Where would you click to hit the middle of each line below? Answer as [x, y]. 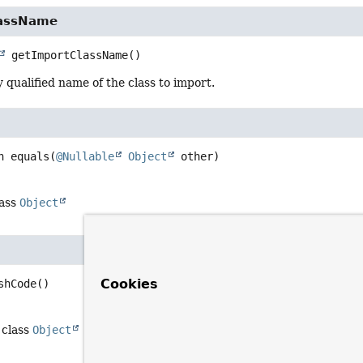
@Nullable [85, 156]
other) [197, 156]
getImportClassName [70, 55]
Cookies [129, 284]
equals [30, 156]
